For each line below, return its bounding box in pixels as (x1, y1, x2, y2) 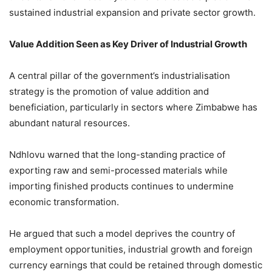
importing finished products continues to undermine (9, 180, 234, 192)
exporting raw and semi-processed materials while (9, 164, 228, 176)
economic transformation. (9, 195, 119, 208)
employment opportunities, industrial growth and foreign (9, 243, 253, 255)
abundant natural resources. (9, 117, 130, 129)
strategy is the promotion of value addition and (9, 85, 209, 97)
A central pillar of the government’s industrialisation (9, 69, 230, 81)
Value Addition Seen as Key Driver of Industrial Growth (9, 38, 247, 50)
